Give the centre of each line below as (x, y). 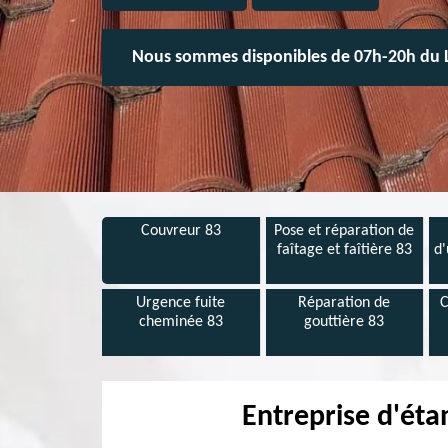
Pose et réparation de (344, 231)
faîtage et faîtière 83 (344, 250)
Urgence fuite (181, 303)
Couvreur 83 (180, 231)
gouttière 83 (344, 322)
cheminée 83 (180, 322)
